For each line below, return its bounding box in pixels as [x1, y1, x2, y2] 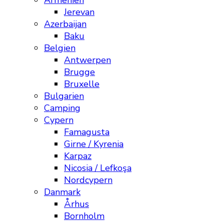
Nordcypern [64, 174, 112, 186]
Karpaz [64, 150, 91, 162]
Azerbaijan [44, 18, 86, 30]
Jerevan [64, 6, 94, 18]
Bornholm [64, 210, 104, 222]
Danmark [44, 186, 80, 198]
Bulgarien [44, 90, 84, 102]
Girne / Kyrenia [64, 138, 123, 150]
